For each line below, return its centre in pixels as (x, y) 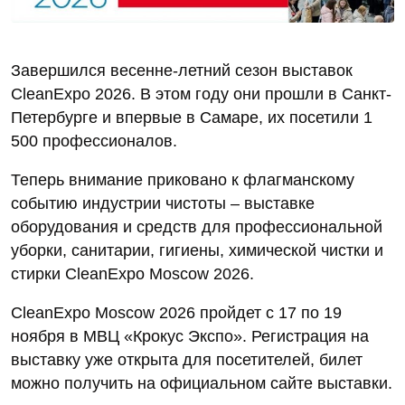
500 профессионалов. (99, 141)
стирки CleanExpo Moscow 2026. (132, 273)
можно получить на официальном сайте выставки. (202, 383)
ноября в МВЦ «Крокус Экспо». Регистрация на (190, 336)
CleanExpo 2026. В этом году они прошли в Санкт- (201, 94)
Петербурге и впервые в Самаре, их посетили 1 (192, 117)
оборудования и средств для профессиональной (197, 226)
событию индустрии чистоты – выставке (163, 203)
